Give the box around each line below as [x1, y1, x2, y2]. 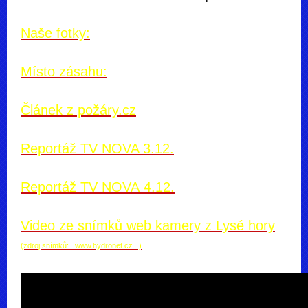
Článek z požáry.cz [21, 102, 136, 118]
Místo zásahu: [21, 64, 107, 79]
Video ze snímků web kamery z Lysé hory [21, 218, 275, 233]
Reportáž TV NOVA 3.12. [21, 141, 174, 156]
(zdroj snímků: [21, 241, 75, 250]
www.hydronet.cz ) [75, 241, 142, 250]
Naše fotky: [21, 25, 90, 41]
